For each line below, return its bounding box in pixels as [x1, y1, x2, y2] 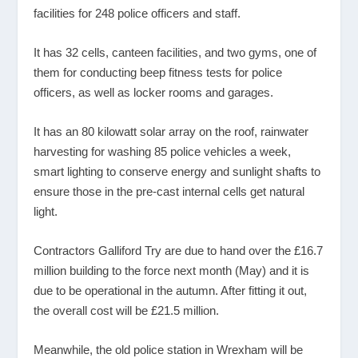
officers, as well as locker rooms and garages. [34, 86, 274, 100]
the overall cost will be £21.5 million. [34, 304, 220, 318]
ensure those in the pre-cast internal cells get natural [34, 185, 305, 199]
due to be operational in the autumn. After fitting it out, [34, 284, 308, 298]
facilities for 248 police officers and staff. [34, 6, 241, 21]
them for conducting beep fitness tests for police [34, 66, 283, 80]
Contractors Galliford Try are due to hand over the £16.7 [34, 244, 324, 258]
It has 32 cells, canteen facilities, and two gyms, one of [34, 46, 317, 60]
